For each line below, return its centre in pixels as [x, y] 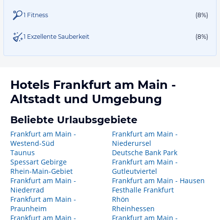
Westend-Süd [32, 143]
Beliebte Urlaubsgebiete [74, 120]
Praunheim [28, 208]
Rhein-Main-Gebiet [41, 171]
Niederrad [27, 190]
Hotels [32, 85]
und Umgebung [111, 99]
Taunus [23, 152]
